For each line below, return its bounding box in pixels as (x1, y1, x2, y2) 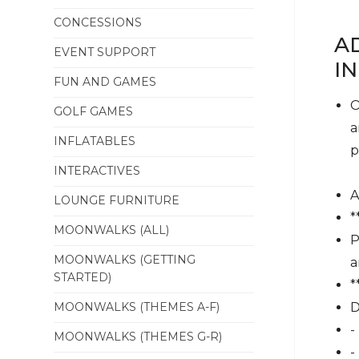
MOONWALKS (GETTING (54, 252, 196, 267)
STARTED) (54, 270, 112, 284)
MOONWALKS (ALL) (54, 223, 170, 237)
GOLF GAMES (54, 104, 134, 119)
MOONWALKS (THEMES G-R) (54, 329, 223, 344)
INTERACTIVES (54, 163, 141, 178)
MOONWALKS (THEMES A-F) (54, 300, 220, 314)
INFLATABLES (54, 134, 136, 148)
